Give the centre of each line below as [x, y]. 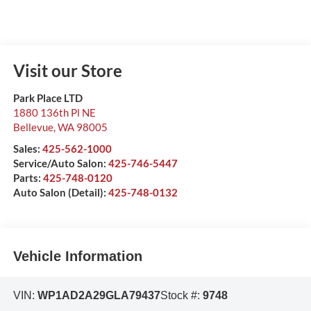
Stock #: [181, 296]
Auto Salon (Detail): [60, 193]
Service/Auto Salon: [60, 163]
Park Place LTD [48, 98]
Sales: [27, 149]
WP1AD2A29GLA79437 [99, 296]
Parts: [28, 178]
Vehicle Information [77, 256]
